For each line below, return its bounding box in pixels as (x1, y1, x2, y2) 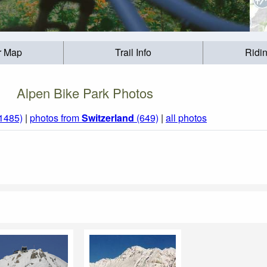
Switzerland (82, 111, 134, 125)
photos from (30, 111, 82, 125)
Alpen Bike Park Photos (16, 83, 153, 102)
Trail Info (114, 45, 151, 60)
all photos (166, 111, 207, 125)
